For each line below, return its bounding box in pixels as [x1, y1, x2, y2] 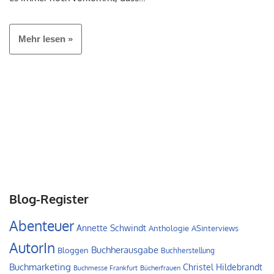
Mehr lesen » [18, 33, 73, 44]
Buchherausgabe [91, 243, 158, 256]
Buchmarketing [9, 260, 71, 273]
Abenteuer [9, 217, 74, 234]
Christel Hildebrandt [183, 261, 262, 272]
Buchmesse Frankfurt [73, 263, 138, 272]
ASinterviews [191, 223, 239, 233]
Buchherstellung [161, 245, 215, 255]
